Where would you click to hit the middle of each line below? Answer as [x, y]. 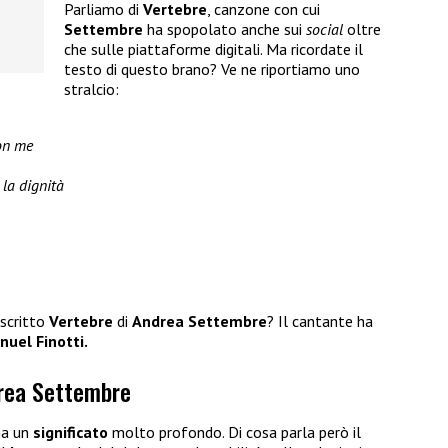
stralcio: [91, 89]
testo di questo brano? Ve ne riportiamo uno [212, 69]
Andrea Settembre [199, 321]
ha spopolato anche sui [224, 29]
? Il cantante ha [320, 321]
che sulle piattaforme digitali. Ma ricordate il [213, 49]
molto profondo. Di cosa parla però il [234, 432]
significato [70, 432]
